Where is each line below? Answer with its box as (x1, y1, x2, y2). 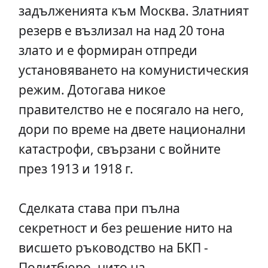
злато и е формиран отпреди (18, 41, 197, 59)
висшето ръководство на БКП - (18, 239, 208, 257)
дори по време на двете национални (18, 120, 246, 138)
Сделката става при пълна (18, 199, 180, 217)
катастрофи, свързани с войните (18, 140, 221, 158)
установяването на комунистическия (18, 61, 249, 79)
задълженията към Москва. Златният (18, 2, 249, 20)
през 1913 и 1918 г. (18, 160, 133, 178)
